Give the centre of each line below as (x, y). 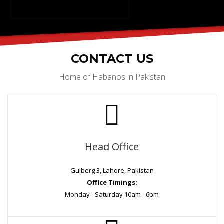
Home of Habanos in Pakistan (112, 77)
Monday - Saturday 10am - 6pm (112, 194)
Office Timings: (112, 182)
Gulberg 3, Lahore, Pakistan (112, 170)
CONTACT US (112, 58)
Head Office (112, 146)
